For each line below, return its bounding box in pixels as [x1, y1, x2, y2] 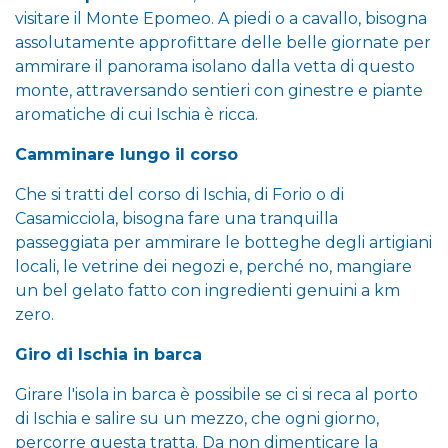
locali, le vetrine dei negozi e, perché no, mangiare [15, 256, 412, 276]
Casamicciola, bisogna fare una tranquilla [15, 208, 338, 228]
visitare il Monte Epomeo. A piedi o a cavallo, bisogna [15, 8, 427, 28]
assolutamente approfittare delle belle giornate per [15, 32, 431, 52]
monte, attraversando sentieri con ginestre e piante [15, 80, 423, 100]
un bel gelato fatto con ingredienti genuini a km [15, 280, 400, 300]
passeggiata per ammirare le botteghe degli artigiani [15, 232, 432, 252]
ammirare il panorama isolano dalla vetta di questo [15, 56, 415, 76]
